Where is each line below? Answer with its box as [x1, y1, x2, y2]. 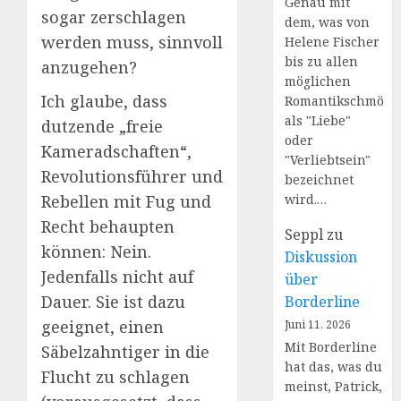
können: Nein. [41, 240, 151, 262]
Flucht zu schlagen [41, 365, 190, 388]
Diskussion [285, 247, 358, 267]
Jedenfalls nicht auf [41, 265, 193, 287]
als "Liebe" [285, 112, 352, 129]
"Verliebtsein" [285, 151, 371, 168]
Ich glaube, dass [41, 90, 167, 112]
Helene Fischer [285, 33, 380, 50]
